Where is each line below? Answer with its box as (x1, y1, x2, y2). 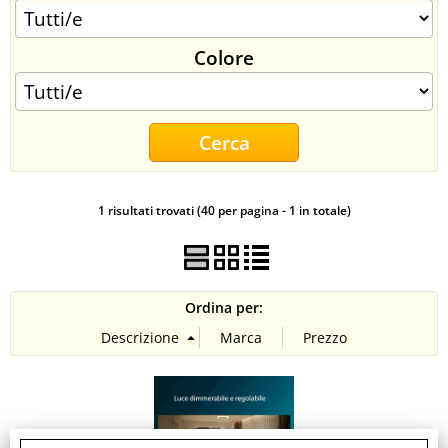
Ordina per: (185, 298, 263, 317)
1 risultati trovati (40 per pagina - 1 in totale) (97, 202, 351, 218)
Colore (194, 44, 254, 71)
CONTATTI (15, 24, 88, 45)
